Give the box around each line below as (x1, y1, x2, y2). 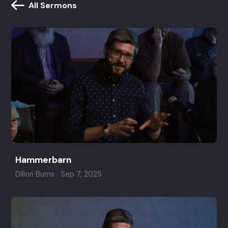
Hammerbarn (15, 154, 72, 166)
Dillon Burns (15, 169, 55, 179)
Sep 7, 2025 (60, 169, 102, 179)
